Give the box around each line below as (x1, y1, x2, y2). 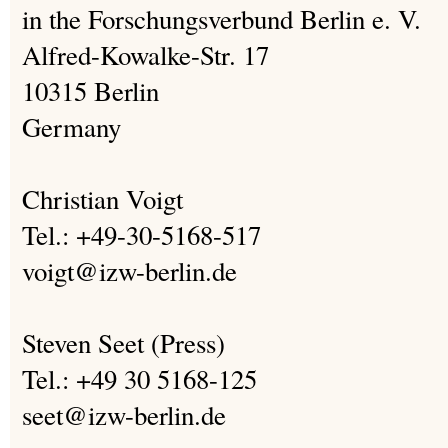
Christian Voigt (22, 181, 183, 217)
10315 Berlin (22, 73, 159, 109)
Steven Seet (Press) (22, 325, 225, 361)
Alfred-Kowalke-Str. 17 (22, 37, 269, 73)
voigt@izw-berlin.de (22, 253, 237, 289)
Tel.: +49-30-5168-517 (22, 217, 261, 253)
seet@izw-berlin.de (22, 397, 226, 433)
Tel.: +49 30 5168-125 (22, 361, 257, 397)
